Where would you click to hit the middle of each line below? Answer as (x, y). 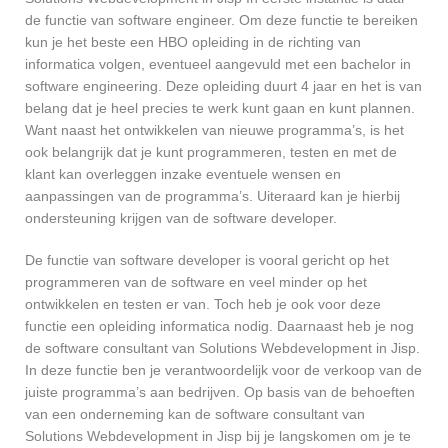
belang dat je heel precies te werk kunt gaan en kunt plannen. (220, 107)
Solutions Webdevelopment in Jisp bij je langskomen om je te (218, 435)
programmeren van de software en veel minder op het (196, 281)
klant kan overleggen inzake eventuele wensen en (183, 173)
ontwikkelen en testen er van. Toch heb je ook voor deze (203, 303)
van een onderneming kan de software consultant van (195, 413)
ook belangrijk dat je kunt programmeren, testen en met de (211, 151)
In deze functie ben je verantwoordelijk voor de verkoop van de (223, 369)
